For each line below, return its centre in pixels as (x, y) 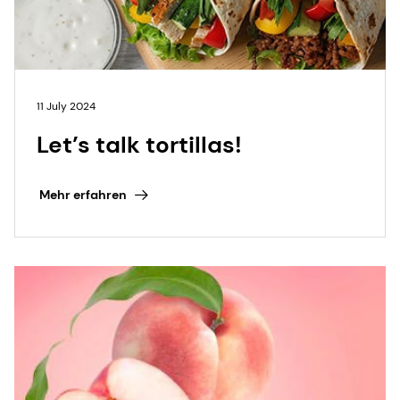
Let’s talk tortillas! (139, 144)
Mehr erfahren (83, 195)
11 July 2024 (66, 106)
